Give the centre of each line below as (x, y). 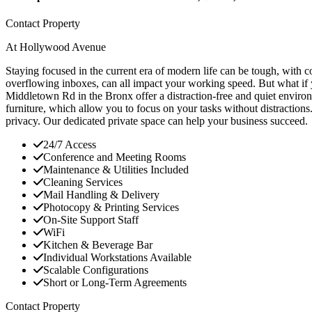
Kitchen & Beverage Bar (98, 245)
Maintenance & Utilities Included (116, 170)
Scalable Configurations (96, 270)
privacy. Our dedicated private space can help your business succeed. (157, 121)
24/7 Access (70, 145)
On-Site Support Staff (91, 220)
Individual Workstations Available (117, 258)
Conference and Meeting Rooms (115, 157)
